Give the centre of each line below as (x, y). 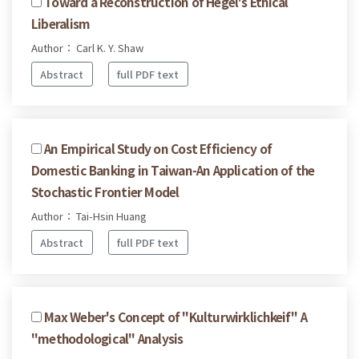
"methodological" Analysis (107, 338)
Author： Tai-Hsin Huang (89, 216)
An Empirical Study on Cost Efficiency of (158, 148)
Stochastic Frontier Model (105, 191)
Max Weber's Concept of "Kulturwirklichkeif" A (176, 316)
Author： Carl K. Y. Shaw (87, 48)
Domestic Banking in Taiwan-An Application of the (173, 169)
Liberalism (61, 24)
